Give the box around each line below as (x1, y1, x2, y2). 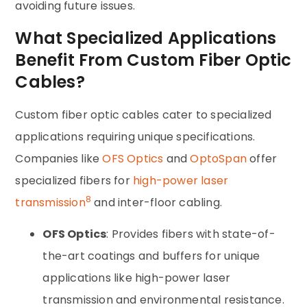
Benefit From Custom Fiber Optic (15, 48, 292, 71)
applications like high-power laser (42, 269, 231, 286)
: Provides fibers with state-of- (106, 225, 275, 242)
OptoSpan (190, 150, 247, 167)
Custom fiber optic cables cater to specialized (15, 106, 272, 123)
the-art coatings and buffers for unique (42, 247, 260, 264)
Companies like (15, 150, 103, 167)
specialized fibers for (15, 172, 134, 188)
